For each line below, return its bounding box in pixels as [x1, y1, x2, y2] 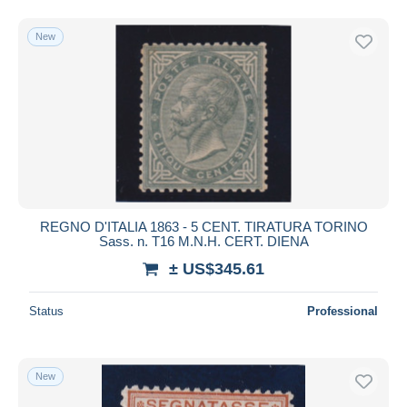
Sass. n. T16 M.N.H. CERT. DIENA [98, 233, 309, 249]
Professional [307, 303, 378, 318]
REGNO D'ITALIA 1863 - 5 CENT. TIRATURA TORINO [39, 218, 368, 234]
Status [29, 303, 64, 318]
